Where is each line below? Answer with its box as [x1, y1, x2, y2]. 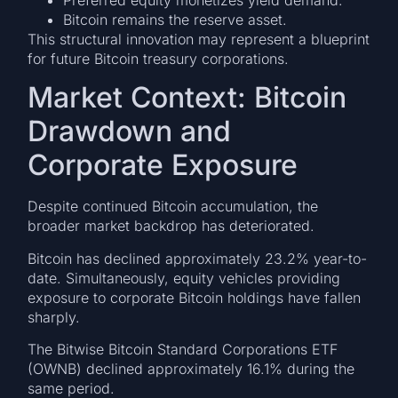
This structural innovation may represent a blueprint [28, 29, 370, 48]
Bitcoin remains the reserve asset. [63, 10, 288, 28]
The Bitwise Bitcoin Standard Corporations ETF [28, 339, 338, 358]
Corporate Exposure [28, 147, 298, 183]
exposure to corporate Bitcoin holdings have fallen [28, 288, 362, 306]
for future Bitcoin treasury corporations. [28, 49, 290, 68]
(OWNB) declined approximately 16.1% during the [28, 359, 355, 378]
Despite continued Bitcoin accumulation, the [28, 197, 319, 216]
